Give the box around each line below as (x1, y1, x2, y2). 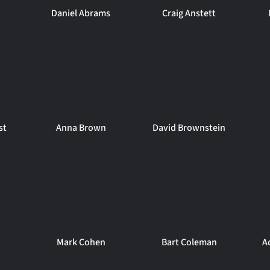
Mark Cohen (56, 236, 105, 249)
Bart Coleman (161, 236, 217, 249)
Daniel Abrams (51, 7, 111, 20)
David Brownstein (152, 121, 226, 134)
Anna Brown (55, 121, 106, 134)
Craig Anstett (162, 7, 216, 20)
